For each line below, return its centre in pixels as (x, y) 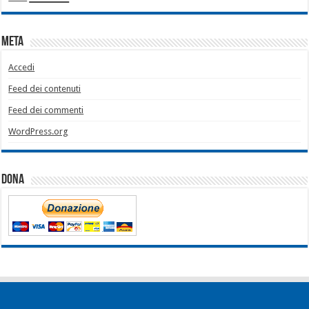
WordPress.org (39, 131)
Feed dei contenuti (45, 88)
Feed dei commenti (46, 110)
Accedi (22, 67)
